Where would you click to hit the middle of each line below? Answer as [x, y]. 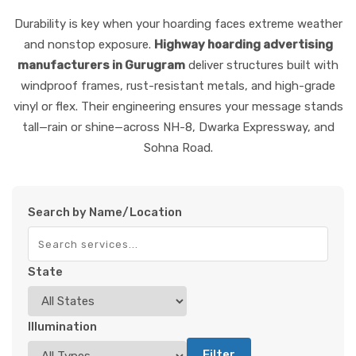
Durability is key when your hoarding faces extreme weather [178, 23]
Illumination [62, 326]
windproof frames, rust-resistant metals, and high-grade [178, 85]
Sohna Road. [178, 147]
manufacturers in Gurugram [101, 65]
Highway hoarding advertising [243, 44]
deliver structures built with [262, 65]
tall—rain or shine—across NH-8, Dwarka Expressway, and [178, 127]
